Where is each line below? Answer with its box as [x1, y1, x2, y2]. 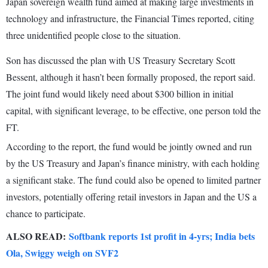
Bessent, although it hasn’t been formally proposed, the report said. [6, 71, 255, 84]
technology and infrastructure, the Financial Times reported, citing [6, 12, 254, 25]
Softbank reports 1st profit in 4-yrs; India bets [69, 229, 255, 243]
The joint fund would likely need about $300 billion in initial [6, 87, 233, 100]
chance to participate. [6, 207, 86, 220]
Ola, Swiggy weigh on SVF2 [6, 246, 118, 260]
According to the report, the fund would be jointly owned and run [6, 140, 252, 153]
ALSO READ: [6, 229, 69, 243]
